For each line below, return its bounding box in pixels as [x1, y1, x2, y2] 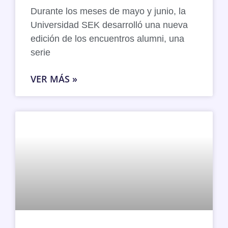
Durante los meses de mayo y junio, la [31, 6, 186, 16]
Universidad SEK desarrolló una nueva [31, 19, 188, 30]
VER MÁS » [31, 72, 77, 85]
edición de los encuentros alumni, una [31, 33, 184, 44]
